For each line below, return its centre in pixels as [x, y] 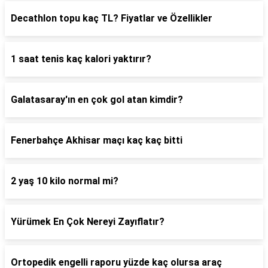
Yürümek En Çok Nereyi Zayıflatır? [88, 222]
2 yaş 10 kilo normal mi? [65, 181]
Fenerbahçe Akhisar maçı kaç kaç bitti [97, 140]
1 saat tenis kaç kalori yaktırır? [81, 59]
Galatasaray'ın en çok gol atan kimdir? [97, 100]
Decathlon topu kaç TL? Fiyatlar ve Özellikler [112, 18]
